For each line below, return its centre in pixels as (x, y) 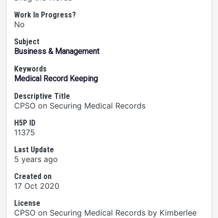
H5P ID (25, 123)
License (27, 203)
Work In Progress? (45, 15)
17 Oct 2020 (37, 186)
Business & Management (57, 51)
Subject (27, 42)
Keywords (30, 69)
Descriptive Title (42, 96)
